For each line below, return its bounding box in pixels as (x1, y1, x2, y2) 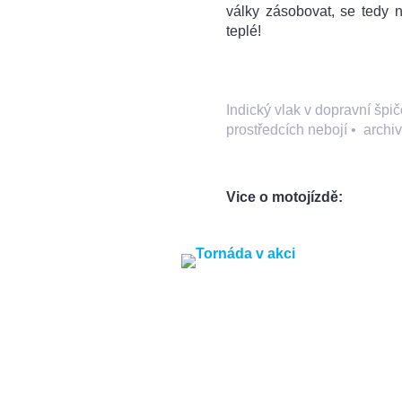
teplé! (226, 22, 261, 39)
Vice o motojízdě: (226, 188, 343, 205)
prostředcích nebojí (226, 121, 347, 137)
